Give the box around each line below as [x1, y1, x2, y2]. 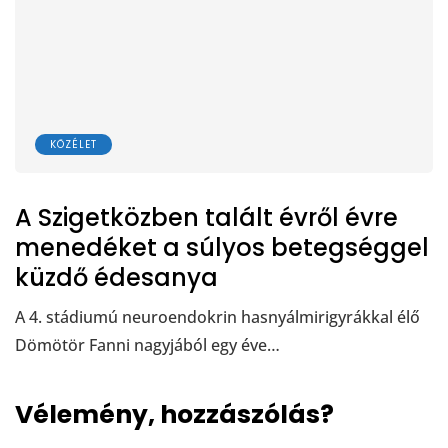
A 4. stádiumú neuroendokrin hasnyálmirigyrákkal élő [15, 306, 420, 329]
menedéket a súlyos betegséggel [15, 231, 429, 265]
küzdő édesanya [15, 261, 218, 295]
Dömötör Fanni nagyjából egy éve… [15, 334, 280, 357]
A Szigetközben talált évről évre [15, 201, 398, 235]
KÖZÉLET [50, 137, 97, 153]
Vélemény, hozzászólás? [15, 397, 334, 433]
